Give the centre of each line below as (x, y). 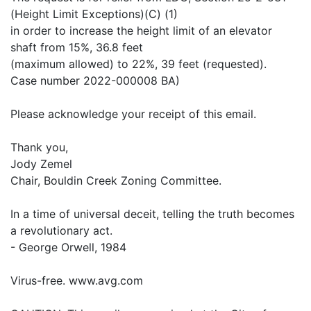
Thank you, (39, 147)
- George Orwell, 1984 (68, 247)
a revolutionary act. (61, 230)
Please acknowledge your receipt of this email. (133, 114)
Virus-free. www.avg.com (77, 280)
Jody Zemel (41, 164)
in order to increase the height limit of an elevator (141, 31)
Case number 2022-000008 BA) (95, 81)
